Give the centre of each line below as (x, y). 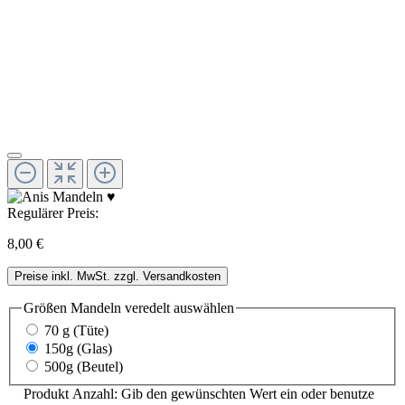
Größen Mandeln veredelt (97, 307)
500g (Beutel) (84, 367)
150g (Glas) (78, 349)
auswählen (202, 307)
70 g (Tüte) (76, 331)
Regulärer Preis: (53, 212)
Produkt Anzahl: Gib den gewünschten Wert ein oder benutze (199, 394)
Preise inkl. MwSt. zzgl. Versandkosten (118, 276)
